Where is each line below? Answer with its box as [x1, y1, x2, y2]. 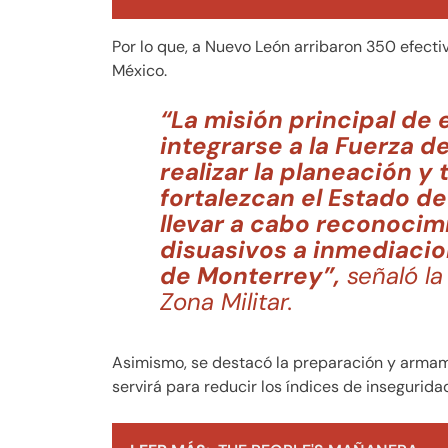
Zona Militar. [160, 286, 293, 318]
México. [112, 60, 167, 82]
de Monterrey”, [160, 260, 340, 292]
